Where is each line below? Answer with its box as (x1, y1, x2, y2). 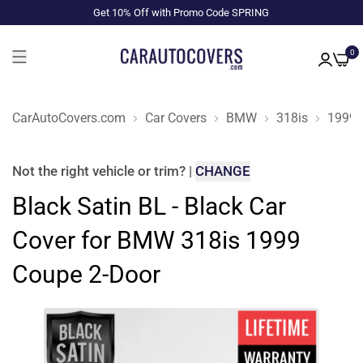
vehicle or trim (92, 163, 179, 179)
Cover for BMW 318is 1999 (12, 226, 301, 254)
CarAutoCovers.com (12, 109, 126, 126)
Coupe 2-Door (12, 260, 160, 288)
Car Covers (145, 109, 207, 126)
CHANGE (195, 163, 250, 179)
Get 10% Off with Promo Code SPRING (93, 6, 270, 19)
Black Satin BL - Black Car (12, 192, 286, 220)
